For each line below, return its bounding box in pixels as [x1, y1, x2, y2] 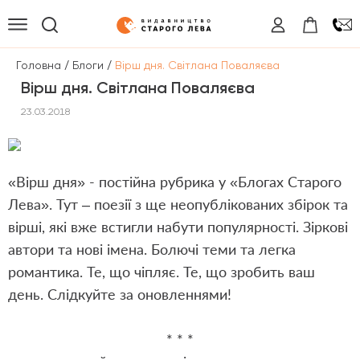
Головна [16, 58, 61, 72]
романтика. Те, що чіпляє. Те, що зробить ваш [8, 263, 315, 280]
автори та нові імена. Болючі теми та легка [8, 240, 296, 258]
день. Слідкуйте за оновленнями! [8, 285, 231, 303]
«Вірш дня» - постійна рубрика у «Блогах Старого [8, 173, 342, 190]
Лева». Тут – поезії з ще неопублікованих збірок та [8, 195, 348, 213]
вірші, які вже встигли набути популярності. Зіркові [8, 218, 348, 235]
